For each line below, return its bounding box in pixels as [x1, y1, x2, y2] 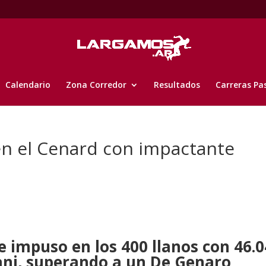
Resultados [154, 79, 200, 90]
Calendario [5, 79, 50, 90]
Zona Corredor [66, 79, 126, 90]
